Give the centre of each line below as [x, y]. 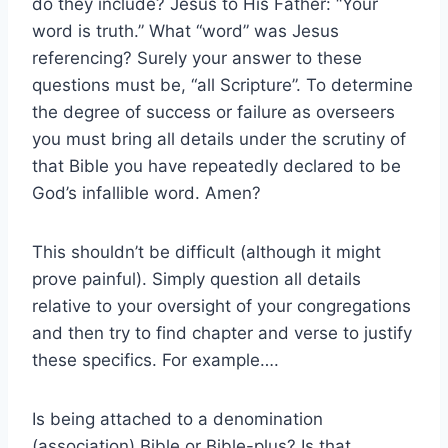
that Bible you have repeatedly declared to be [216, 165]
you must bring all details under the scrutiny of [219, 138]
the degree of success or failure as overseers [213, 111]
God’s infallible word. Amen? [146, 192]
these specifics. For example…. [155, 359]
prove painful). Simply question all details [196, 278]
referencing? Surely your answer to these [197, 57]
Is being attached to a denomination [177, 418]
